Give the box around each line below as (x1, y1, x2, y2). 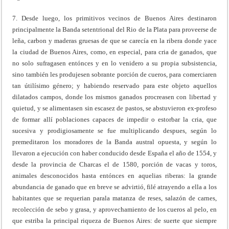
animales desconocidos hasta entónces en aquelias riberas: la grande (12, 171, 217, 179)
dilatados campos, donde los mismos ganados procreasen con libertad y (12, 93, 217, 101)
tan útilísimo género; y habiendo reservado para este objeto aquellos (12, 81, 217, 89)
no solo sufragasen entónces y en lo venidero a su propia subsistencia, (12, 59, 217, 67)
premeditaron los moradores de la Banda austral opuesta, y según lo (12, 138, 217, 146)
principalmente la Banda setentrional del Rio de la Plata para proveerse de (12, 25, 217, 33)
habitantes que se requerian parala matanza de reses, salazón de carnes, (12, 194, 217, 202)
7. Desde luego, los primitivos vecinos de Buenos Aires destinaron (12, 14, 217, 22)
